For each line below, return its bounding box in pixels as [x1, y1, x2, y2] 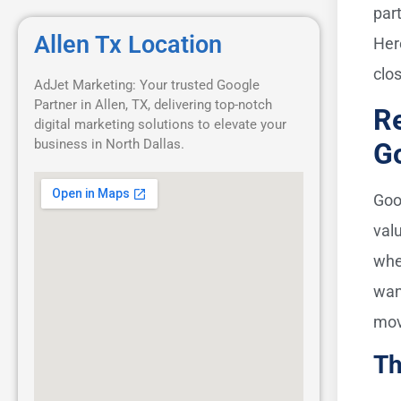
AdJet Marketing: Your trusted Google [34, 76, 260, 93]
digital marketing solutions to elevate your [34, 115, 286, 132]
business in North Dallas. [34, 135, 184, 152]
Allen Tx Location [34, 30, 222, 59]
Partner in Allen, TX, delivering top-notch [34, 96, 272, 113]
